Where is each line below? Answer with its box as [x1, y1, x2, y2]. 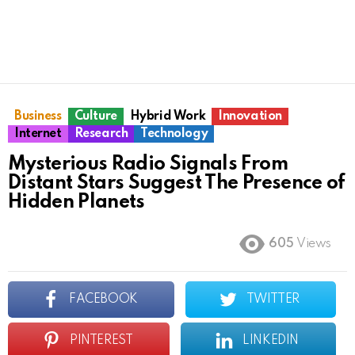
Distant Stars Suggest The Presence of [8, 174, 345, 193]
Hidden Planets [8, 193, 145, 212]
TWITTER [246, 293, 300, 306]
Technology [140, 128, 208, 140]
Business [14, 110, 62, 123]
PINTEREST [70, 334, 133, 347]
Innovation [218, 110, 282, 123]
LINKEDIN [242, 334, 299, 347]
